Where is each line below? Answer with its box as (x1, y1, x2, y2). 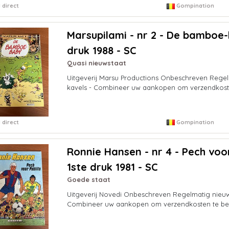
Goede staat (66, 175, 110, 184)
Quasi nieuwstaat (66, 59, 126, 67)
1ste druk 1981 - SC (66, 160, 158, 173)
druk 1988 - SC (66, 44, 136, 57)
